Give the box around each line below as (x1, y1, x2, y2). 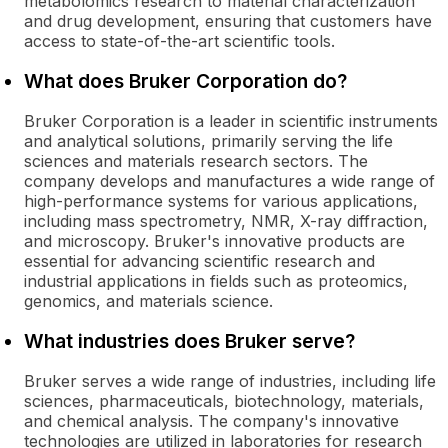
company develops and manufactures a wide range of (24, 171, 435, 191)
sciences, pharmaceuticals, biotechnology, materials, (24, 391, 424, 411)
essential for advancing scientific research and (24, 251, 375, 271)
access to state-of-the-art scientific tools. (24, 31, 335, 51)
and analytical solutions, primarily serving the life (24, 131, 393, 151)
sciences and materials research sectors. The (24, 151, 368, 171)
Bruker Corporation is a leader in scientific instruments (24, 111, 438, 131)
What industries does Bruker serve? (24, 329, 355, 353)
